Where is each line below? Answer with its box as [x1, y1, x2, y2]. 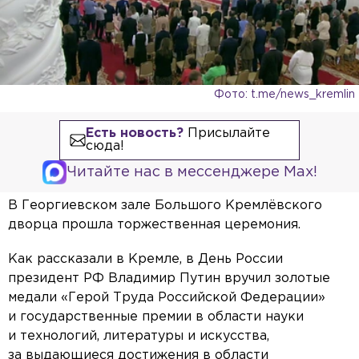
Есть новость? [85, 127, 184, 140]
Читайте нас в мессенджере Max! [66, 166, 317, 179]
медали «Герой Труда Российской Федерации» [8, 292, 325, 305]
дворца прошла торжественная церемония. [8, 219, 301, 232]
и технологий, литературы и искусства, [8, 330, 269, 343]
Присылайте [183, 127, 270, 140]
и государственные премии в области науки [8, 311, 304, 324]
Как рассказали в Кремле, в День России [8, 253, 283, 266]
